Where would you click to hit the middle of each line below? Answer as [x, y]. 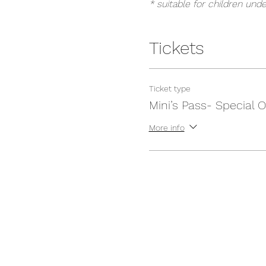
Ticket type [170, 88]
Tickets [176, 48]
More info [167, 127]
